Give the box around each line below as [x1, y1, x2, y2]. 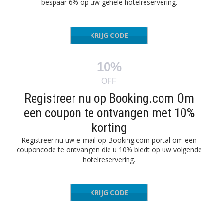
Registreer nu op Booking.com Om [24, 91, 194, 106]
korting [91, 120, 127, 135]
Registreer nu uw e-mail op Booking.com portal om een [21, 135, 197, 145]
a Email [119, 188, 142, 197]
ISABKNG [112, 31, 142, 40]
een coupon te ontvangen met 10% [23, 106, 195, 120]
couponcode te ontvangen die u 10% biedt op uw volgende [16, 145, 202, 154]
